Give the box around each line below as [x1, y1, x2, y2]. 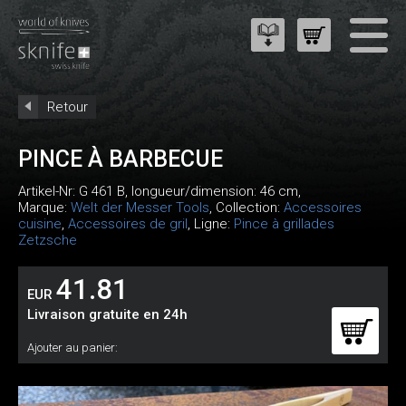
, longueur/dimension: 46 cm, [125, 183, 301, 199]
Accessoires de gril [68, 216, 188, 232]
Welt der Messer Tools [71, 199, 209, 216]
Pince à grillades [234, 216, 334, 232]
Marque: [18, 199, 71, 216]
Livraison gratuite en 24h [27, 306, 188, 323]
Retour [47, 99, 88, 115]
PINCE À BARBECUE [18, 146, 223, 172]
